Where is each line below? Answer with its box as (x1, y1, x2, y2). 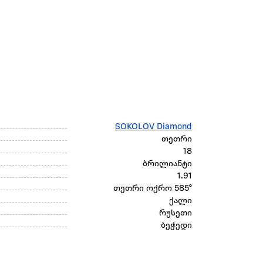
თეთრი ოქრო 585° (113, 184, 192, 194)
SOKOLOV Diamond (114, 123, 192, 132)
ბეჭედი (160, 221, 192, 231)
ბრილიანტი (142, 160, 192, 169)
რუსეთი (159, 209, 192, 218)
